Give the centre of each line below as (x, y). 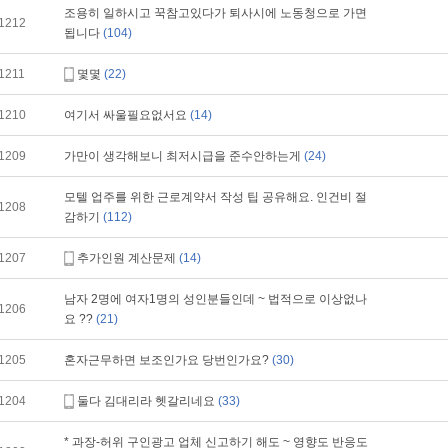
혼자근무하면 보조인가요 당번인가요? (168, 360)
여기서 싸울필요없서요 (127, 115)
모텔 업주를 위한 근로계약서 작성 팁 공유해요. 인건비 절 (215, 197)
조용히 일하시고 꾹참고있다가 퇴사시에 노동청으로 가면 (215, 13)
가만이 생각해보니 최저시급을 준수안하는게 (184, 156)
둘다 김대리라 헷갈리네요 (147, 401)
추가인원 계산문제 (128, 258)
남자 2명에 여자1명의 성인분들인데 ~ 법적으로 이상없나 (215, 299)
